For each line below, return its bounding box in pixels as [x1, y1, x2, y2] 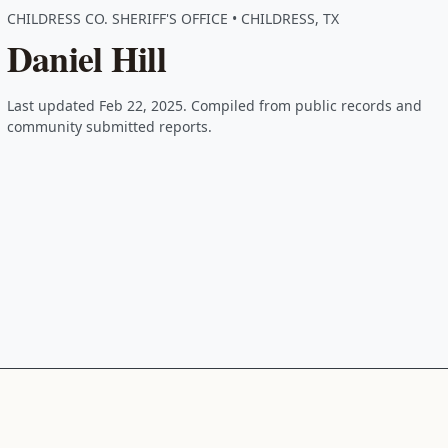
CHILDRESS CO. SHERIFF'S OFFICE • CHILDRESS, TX [6, 8, 339, 28]
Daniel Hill [6, 31, 166, 84]
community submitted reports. [6, 116, 212, 136]
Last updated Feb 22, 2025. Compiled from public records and [6, 95, 422, 115]
